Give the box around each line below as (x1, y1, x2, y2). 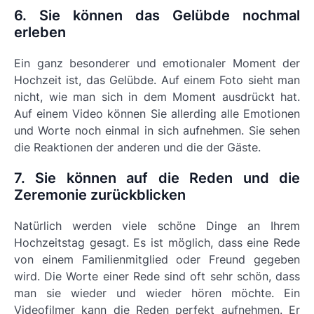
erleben (14, 24, 66, 41)
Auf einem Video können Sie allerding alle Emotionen (14, 107, 300, 121)
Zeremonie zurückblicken (14, 186, 186, 203)
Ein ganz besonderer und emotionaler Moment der (14, 56, 300, 70)
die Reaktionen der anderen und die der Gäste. (14, 140, 261, 154)
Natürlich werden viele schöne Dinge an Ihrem (14, 219, 300, 233)
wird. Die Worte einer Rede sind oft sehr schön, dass (14, 269, 300, 283)
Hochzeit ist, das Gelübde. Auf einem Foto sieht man (14, 73, 300, 87)
